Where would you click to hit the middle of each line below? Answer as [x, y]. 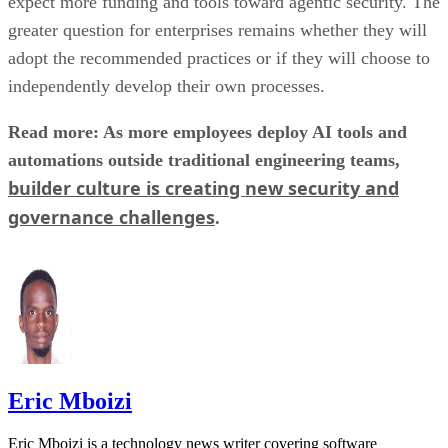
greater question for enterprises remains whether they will [217, 29]
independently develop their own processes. [169, 85]
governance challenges [111, 216]
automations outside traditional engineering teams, [204, 159]
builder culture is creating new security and [203, 187]
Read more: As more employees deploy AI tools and [207, 131]
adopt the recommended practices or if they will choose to [219, 57]
